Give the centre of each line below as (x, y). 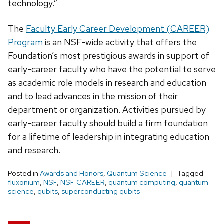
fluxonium (24, 182)
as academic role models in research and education (107, 82)
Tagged (190, 173)
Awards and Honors (72, 173)
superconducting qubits (101, 191)
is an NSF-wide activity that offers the (120, 42)
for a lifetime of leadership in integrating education (109, 136)
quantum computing (142, 182)
